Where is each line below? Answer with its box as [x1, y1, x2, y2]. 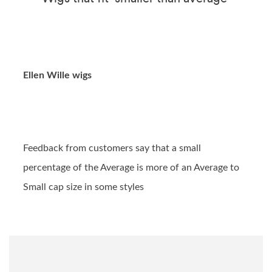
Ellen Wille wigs [23, 70, 92, 81]
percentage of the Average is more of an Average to [23, 163, 239, 173]
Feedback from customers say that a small [23, 143, 201, 154]
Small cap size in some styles [23, 182, 144, 192]
